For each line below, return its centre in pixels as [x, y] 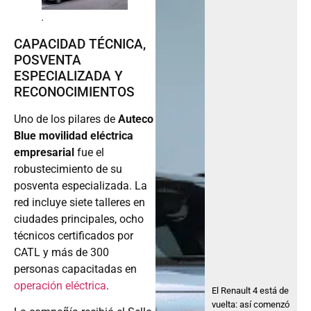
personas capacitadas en [75, 269]
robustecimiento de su [68, 169]
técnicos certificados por [74, 235]
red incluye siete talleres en [79, 202]
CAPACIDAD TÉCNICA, [80, 44]
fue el [89, 152]
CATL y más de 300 [61, 252]
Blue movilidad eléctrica [74, 135]
